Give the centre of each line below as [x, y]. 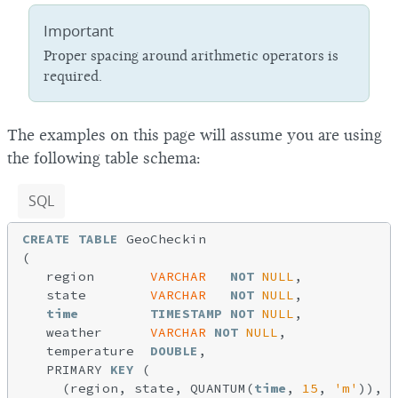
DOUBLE [174, 351]
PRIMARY [66, 370]
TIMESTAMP [186, 314]
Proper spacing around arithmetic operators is [191, 56]
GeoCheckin [162, 239]
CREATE [46, 239]
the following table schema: [104, 158]
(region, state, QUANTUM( [138, 388]
